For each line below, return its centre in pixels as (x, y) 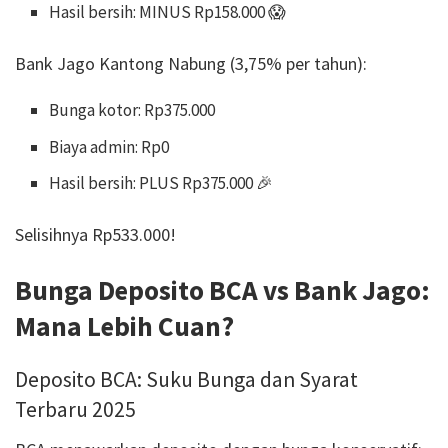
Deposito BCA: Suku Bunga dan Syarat (186, 380)
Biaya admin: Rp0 (109, 146)
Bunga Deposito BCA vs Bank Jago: (222, 289)
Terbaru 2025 (75, 410)
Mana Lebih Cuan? (124, 325)
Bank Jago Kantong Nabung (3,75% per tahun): (191, 63)
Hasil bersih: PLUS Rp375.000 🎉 (161, 183)
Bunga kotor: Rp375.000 (132, 110)
